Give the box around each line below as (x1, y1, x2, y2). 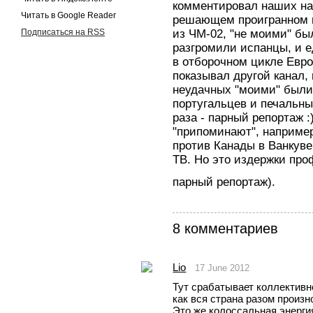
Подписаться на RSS (21, 27, 105, 37)
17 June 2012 (195, 263, 250, 274)
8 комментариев (173, 220, 279, 236)
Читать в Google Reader (21, 10, 116, 20)
